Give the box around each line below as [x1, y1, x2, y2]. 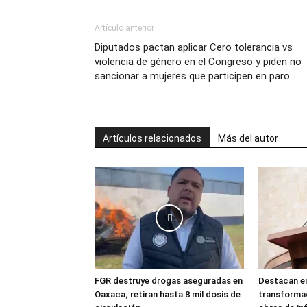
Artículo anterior [95, 23, 154, 33]
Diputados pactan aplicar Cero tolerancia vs [95, 41, 293, 53]
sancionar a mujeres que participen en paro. [95, 70, 292, 82]
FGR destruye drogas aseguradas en [95, 275, 243, 286]
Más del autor [218, 133, 278, 144]
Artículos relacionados [103, 133, 201, 144]
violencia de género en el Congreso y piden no [95, 56, 302, 68]
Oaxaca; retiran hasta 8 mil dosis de [95, 289, 241, 299]
